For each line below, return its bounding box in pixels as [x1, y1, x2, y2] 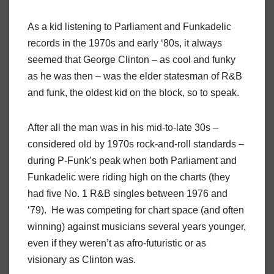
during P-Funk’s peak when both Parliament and [28, 155, 237, 166]
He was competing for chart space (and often [51, 205, 244, 216]
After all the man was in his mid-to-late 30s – [28, 122, 218, 133]
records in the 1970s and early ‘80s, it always [28, 38, 222, 49]
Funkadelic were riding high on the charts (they [28, 172, 230, 183]
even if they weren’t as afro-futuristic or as [28, 238, 206, 249]
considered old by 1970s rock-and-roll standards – [28, 139, 244, 150]
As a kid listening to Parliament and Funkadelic [28, 21, 231, 32]
